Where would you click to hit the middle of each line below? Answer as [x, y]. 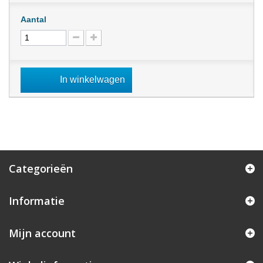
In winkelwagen [92, 80]
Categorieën [41, 169]
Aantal [33, 20]
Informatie [37, 201]
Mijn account [42, 233]
